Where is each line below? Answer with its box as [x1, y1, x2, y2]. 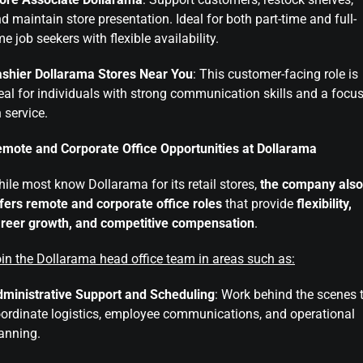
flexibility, [297, 196, 352, 211]
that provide [222, 196, 297, 211]
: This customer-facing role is [193, 66, 358, 82]
